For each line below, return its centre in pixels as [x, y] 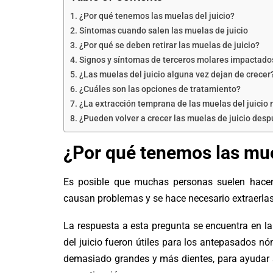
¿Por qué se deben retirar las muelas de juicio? [170, 45]
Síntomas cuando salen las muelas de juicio [164, 30]
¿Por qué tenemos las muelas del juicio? [157, 16]
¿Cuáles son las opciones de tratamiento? [160, 89]
